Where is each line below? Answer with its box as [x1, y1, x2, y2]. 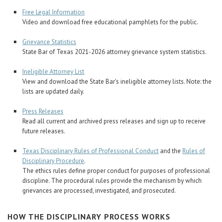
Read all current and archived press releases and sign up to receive [22, 117, 206, 125]
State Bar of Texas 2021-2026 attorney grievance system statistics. [22, 48, 207, 56]
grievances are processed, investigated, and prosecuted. [22, 186, 176, 195]
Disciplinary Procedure [22, 157, 84, 165]
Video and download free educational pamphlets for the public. [22, 18, 198, 26]
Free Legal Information [22, 8, 85, 16]
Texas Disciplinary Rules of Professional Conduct [22, 147, 159, 155]
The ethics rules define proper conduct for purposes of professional [22, 166, 210, 175]
